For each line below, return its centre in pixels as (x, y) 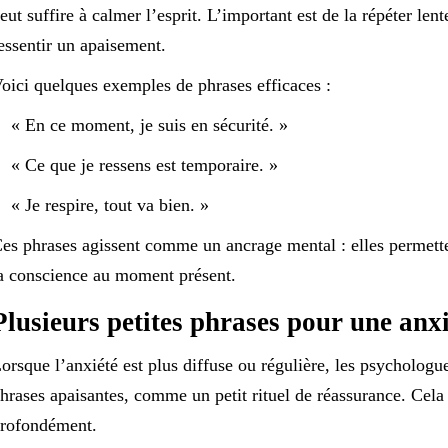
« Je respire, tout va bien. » (109, 205)
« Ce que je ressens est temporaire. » (144, 165)
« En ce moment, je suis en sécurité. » (149, 125)
